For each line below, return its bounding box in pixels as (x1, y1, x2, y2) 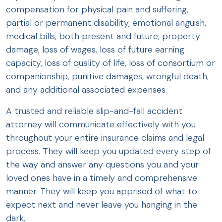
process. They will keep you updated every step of (6, 145, 211, 158)
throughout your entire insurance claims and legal (6, 132, 204, 144)
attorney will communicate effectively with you (6, 118, 196, 131)
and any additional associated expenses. (6, 84, 167, 96)
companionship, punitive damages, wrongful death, (6, 70, 209, 83)
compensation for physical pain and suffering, (6, 3, 188, 16)
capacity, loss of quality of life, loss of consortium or (6, 57, 215, 69)
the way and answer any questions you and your (6, 159, 199, 171)
